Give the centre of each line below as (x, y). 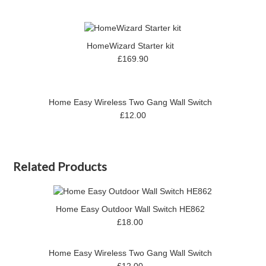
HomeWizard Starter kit (130, 45)
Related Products (60, 166)
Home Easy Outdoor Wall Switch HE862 (130, 209)
